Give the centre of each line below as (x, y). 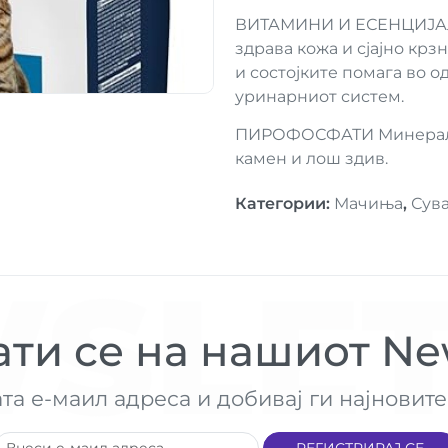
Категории (280, 203)
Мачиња (368, 203)
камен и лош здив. (311, 158)
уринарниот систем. (319, 96)
